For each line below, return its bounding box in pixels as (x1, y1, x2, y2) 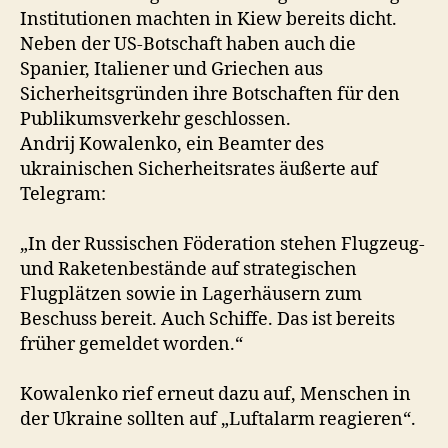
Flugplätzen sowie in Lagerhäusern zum (20, 283, 362, 306)
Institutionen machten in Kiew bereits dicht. (20, 8, 397, 31)
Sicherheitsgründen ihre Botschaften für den (20, 83, 400, 106)
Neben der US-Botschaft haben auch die (20, 33, 356, 56)
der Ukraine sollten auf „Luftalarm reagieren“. (20, 408, 416, 431)
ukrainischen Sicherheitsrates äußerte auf (20, 158, 378, 181)
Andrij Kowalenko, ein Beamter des (20, 133, 324, 156)
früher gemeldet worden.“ (20, 333, 243, 356)
